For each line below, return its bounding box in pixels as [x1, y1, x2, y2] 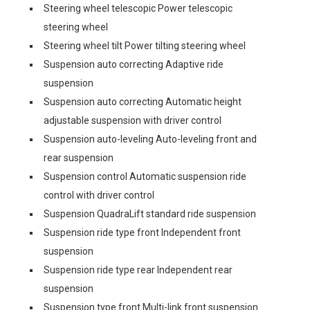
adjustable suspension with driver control [44, 115, 221, 126]
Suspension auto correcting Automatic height [44, 96, 241, 107]
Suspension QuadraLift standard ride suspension [44, 208, 256, 219]
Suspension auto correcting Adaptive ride [44, 59, 224, 70]
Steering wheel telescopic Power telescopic [44, 3, 232, 14]
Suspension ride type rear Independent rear [44, 264, 232, 275]
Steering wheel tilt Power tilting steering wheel [44, 40, 246, 51]
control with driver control [44, 190, 154, 201]
